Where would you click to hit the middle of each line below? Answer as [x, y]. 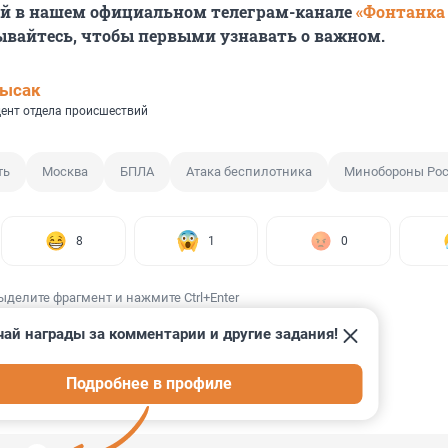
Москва [65, 172]
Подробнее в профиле [149, 384]
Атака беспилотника [249, 172]
